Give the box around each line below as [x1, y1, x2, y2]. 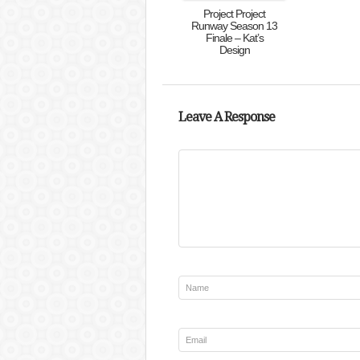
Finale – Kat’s [205, 31, 264, 44]
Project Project [203, 7, 265, 20]
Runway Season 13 [191, 19, 277, 32]
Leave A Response [178, 109, 275, 125]
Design [219, 43, 250, 56]
